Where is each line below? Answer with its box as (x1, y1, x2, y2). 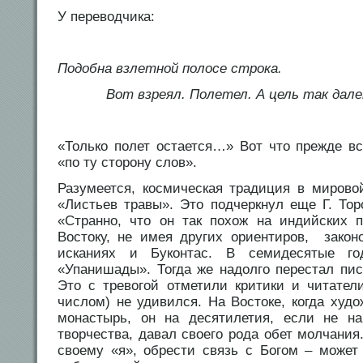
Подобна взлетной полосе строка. (58, 61, 282, 77)
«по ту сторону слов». (58, 155, 197, 171)
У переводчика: (58, 9, 155, 25)
